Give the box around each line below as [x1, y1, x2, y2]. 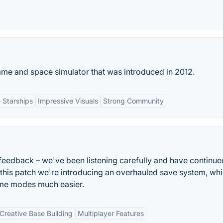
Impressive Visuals [38, 97, 98, 105]
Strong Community [103, 97, 164, 105]
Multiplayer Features [78, 209, 144, 218]
